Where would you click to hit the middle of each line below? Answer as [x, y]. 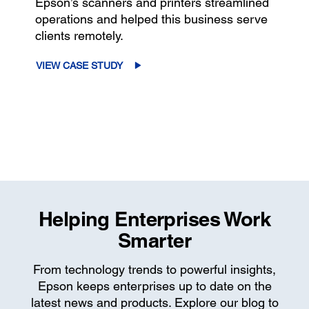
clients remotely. [79, 35]
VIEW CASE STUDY [79, 65]
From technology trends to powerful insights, [154, 269]
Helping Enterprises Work [154, 219]
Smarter [154, 240]
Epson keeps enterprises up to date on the [154, 286]
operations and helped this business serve [151, 19]
